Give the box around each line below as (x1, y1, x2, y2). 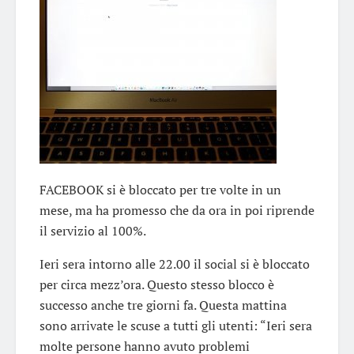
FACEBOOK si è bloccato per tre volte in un (40, 180, 281, 198)
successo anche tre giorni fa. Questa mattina (40, 296, 287, 314)
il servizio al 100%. (40, 221, 146, 239)
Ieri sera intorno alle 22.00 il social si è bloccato (40, 254, 310, 273)
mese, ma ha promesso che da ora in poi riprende (40, 201, 314, 219)
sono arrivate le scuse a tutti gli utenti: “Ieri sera (40, 316, 312, 334)
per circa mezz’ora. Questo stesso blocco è (40, 275, 274, 293)
